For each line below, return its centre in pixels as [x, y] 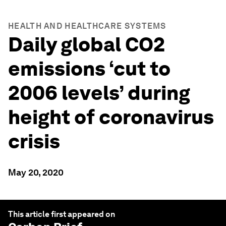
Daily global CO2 [87, 44]
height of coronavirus [111, 117]
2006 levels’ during [99, 93]
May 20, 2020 [36, 172]
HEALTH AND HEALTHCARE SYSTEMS [87, 26]
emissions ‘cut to [89, 69]
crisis [34, 141]
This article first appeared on [62, 214]
